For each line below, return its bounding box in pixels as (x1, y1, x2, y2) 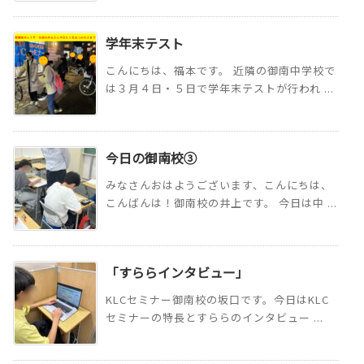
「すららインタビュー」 (106, 262, 249, 283)
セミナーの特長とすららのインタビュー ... (106, 310, 323, 326)
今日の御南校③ (106, 148, 197, 168)
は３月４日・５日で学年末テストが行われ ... (106, 80, 334, 97)
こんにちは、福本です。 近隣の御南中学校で (106, 63, 336, 79)
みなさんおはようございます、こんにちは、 (106, 177, 332, 193)
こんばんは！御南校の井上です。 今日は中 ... (106, 195, 337, 211)
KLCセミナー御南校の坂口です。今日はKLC (106, 292, 329, 308)
